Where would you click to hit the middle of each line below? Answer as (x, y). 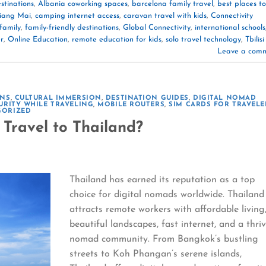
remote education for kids (117, 39)
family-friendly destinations (72, 27)
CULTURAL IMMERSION (58, 99)
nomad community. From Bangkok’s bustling (164, 239)
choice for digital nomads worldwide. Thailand (167, 194)
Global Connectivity (157, 27)
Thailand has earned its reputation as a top (162, 180)
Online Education (38, 39)
